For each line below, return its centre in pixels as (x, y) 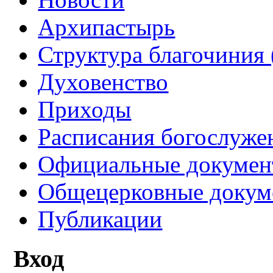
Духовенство (103, 82)
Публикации (100, 219)
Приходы (85, 110)
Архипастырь (107, 27)
